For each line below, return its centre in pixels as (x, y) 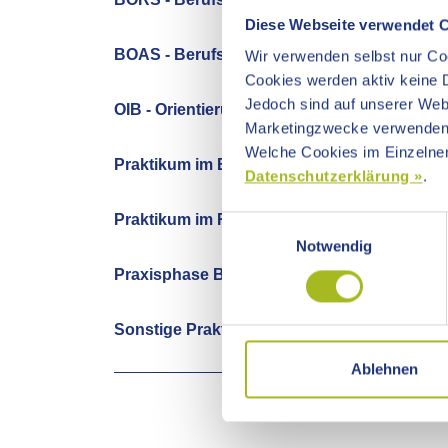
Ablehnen (384, 369)
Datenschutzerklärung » (333, 176)
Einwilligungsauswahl (291, 223)
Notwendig (334, 246)
